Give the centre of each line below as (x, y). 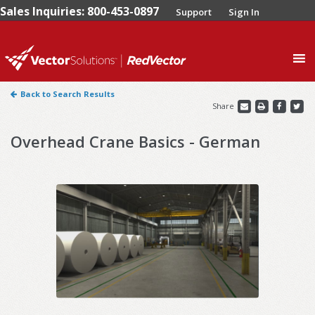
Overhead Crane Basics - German (135, 141)
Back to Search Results (67, 94)
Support (194, 12)
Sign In (244, 12)
